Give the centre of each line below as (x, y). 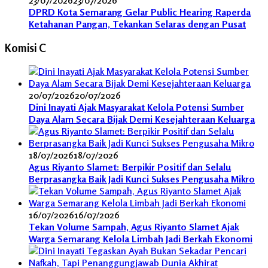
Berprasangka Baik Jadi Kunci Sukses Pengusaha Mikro (142, 179)
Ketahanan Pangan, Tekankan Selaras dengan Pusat (137, 24)
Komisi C (25, 48)
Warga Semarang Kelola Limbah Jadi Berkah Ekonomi (141, 239)
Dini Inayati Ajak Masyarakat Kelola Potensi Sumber (136, 107)
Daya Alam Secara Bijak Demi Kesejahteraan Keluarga (142, 119)
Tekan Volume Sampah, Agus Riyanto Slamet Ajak (134, 227)
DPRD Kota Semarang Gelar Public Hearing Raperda (140, 12)
